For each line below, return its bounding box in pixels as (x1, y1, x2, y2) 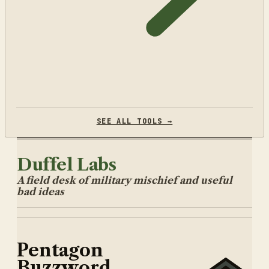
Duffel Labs (17, 154, 116, 175)
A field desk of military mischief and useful (17, 174, 232, 186)
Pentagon (17, 240, 103, 262)
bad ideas (17, 185, 64, 198)
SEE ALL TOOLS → (96, 116, 173, 126)
